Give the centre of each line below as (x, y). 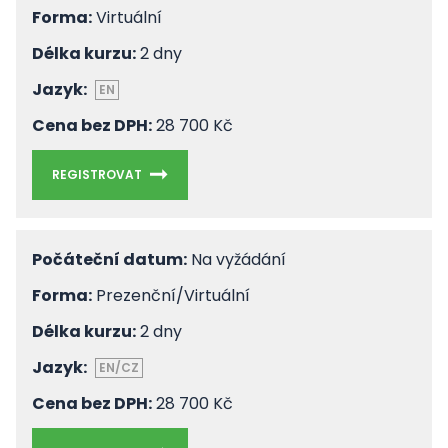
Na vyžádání (236, 259)
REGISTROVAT (97, 174)
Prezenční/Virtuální (171, 295)
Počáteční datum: (109, 259)
